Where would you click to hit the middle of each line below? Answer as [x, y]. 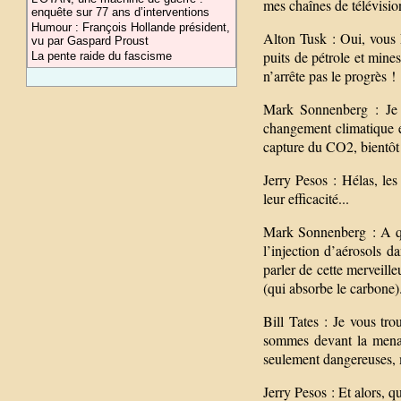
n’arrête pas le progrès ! [329, 75]
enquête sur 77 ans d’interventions [121, 12]
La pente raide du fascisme [102, 56]
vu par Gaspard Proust [90, 41]
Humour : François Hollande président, [131, 27]
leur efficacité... [306, 198]
